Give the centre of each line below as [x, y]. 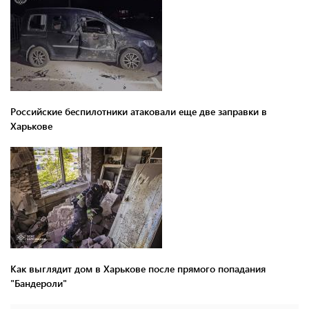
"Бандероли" [39, 283]
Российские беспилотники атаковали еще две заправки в [139, 111]
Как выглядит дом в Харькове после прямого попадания [138, 268]
